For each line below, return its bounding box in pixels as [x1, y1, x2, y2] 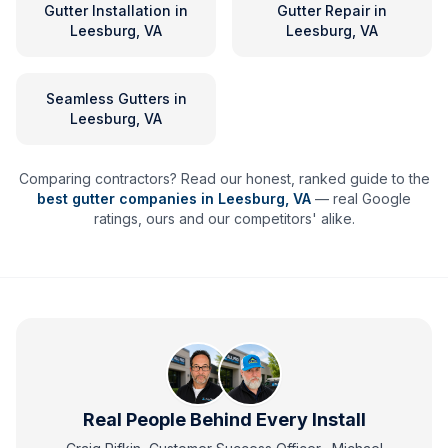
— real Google [315, 190, 411, 207]
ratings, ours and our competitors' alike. [93, 210, 355, 227]
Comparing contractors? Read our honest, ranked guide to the [18, 170, 430, 187]
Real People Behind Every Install [82, 409, 366, 430]
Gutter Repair [277, 2, 370, 19]
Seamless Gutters [45, 90, 170, 107]
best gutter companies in [37, 190, 218, 207]
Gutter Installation [44, 2, 171, 19]
